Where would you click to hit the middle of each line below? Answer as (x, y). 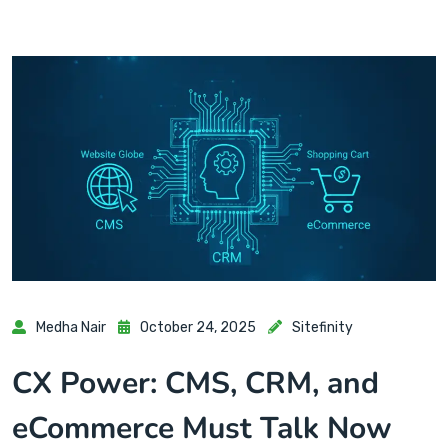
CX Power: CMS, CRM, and (195, 383)
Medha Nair (71, 327)
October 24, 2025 (198, 327)
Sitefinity (322, 327)
